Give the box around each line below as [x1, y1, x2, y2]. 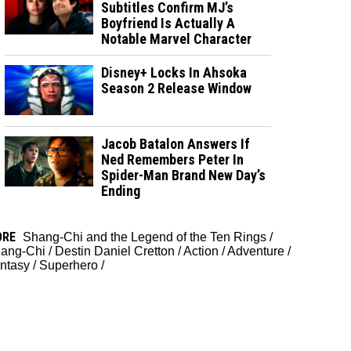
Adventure [227, 244, 284, 258]
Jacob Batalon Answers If [101, 135, 251, 152]
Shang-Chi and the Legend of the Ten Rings [23, 230, 266, 244]
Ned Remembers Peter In [101, 150, 244, 168]
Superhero [39, 258, 98, 272]
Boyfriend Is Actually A [101, 14, 236, 31]
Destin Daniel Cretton [55, 244, 175, 258]
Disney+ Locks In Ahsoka [101, 63, 248, 81]
